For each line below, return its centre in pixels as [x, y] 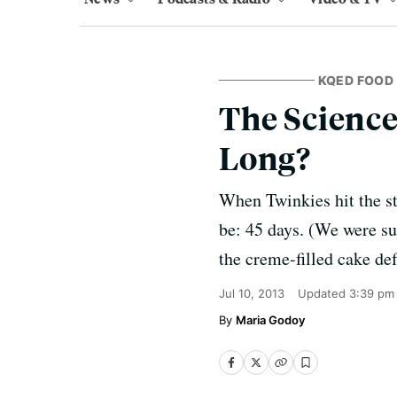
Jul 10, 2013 [252, 293]
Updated [323, 293]
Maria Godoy [270, 320]
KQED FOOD [356, 80]
